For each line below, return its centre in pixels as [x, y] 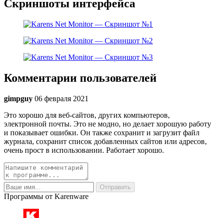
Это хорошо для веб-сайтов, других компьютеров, [87, 115]
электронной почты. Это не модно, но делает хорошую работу [108, 124]
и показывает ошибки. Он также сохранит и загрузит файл [102, 133]
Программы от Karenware [46, 197]
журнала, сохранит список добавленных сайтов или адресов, [105, 142]
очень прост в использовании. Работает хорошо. [84, 150]
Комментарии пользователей [80, 78]
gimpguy [18, 99]
